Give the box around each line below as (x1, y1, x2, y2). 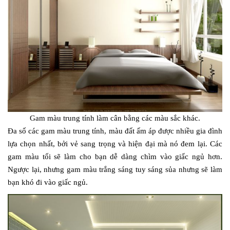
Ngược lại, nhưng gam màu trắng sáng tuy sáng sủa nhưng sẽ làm (8, 165, 222, 174)
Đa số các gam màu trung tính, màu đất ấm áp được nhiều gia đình (8, 126, 222, 135)
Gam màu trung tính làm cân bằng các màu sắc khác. (30, 113, 200, 122)
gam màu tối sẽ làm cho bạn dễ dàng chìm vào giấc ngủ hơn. (8, 152, 222, 161)
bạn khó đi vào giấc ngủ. (8, 178, 88, 186)
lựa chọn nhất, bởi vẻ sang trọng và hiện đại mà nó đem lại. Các (8, 139, 222, 148)
